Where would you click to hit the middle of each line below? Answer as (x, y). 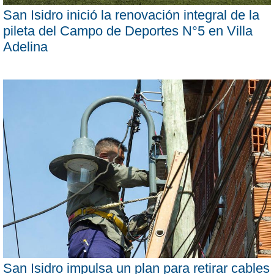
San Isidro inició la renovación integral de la (131, 15)
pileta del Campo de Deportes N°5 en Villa (128, 31)
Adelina (25, 47)
